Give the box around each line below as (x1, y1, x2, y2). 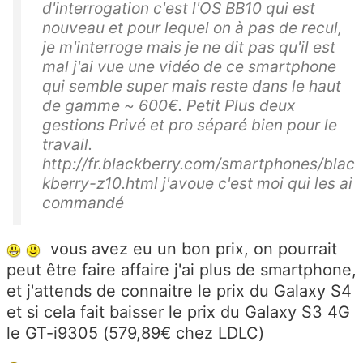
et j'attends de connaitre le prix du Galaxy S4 (6, 281, 352, 301)
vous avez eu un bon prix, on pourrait (41, 239, 337, 259)
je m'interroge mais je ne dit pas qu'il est (42, 37, 335, 58)
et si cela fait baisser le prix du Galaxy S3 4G (6, 302, 350, 322)
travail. (42, 135, 92, 155)
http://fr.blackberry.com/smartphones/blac (42, 154, 355, 174)
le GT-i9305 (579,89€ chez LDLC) (6, 323, 264, 344)
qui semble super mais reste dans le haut (42, 76, 341, 96)
